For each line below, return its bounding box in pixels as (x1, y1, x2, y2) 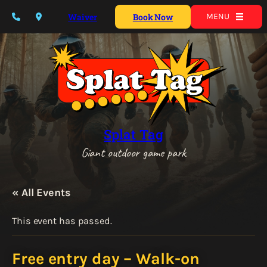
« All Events (12, 186, 71, 200)
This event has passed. (12, 215, 112, 227)
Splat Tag (104, 126, 163, 144)
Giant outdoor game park (80, 144, 187, 161)
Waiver (68, 11, 97, 23)
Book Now (132, 11, 173, 23)
